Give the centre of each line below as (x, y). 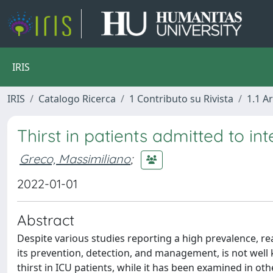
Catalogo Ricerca (77, 99)
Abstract (46, 220)
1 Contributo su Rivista (181, 99)
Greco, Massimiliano (75, 158)
